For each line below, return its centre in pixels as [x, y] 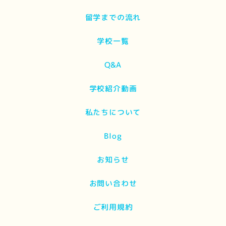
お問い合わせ [113, 183]
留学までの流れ [113, 17]
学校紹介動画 [113, 88]
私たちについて [113, 112]
